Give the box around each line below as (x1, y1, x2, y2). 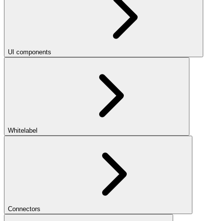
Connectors (8, 205, 40, 213)
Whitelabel (8, 127, 37, 135)
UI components (8, 48, 51, 56)
